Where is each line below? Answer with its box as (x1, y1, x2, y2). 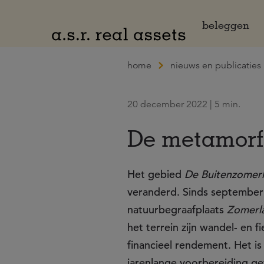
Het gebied (127, 167, 184, 181)
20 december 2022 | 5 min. (127, 98, 240, 110)
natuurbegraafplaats (127, 203, 227, 216)
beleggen (202, 18, 249, 31)
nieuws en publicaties (170, 60, 261, 71)
